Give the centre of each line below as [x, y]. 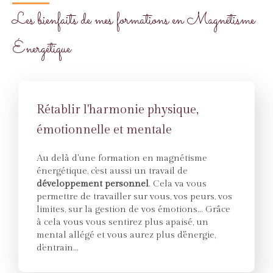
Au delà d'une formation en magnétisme [122, 158]
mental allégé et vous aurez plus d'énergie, [126, 235]
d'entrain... [58, 248]
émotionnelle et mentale [104, 130]
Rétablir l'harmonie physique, [118, 110]
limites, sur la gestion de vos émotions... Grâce [133, 209]
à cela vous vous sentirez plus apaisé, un [122, 222]
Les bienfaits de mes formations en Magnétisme [133, 21]
